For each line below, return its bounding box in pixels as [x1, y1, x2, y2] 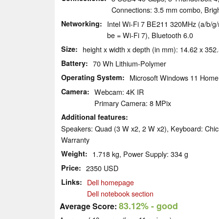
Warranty [61, 134, 89, 145]
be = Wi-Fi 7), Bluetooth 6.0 [107, 29, 193, 40]
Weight [61, 148, 85, 158]
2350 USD [86, 162, 118, 173]
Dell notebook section [87, 188, 153, 198]
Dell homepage [87, 176, 134, 187]
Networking [61, 18, 100, 28]
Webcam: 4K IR [94, 86, 144, 97]
